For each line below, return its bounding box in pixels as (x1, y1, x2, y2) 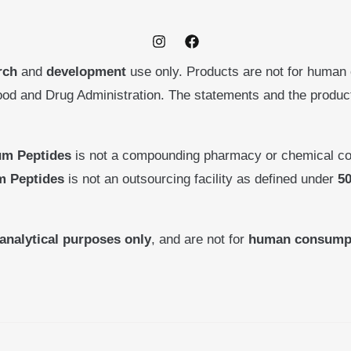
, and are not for (151, 232, 248, 248)
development (46, 64, 126, 80)
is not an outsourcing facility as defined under (64, 172, 338, 187)
